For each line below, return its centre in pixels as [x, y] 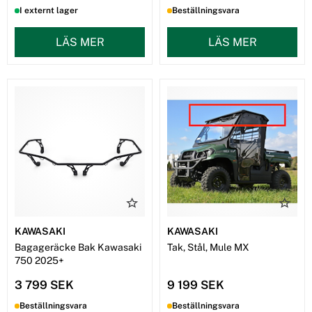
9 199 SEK [196, 285]
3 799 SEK [44, 285]
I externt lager [49, 11]
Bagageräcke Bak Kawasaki [78, 248]
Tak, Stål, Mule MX [208, 248]
